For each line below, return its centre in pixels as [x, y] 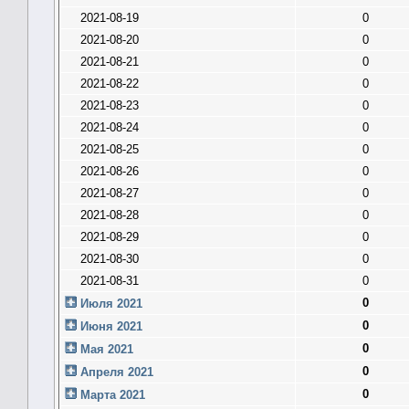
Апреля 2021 [115, 372]
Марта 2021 [111, 394]
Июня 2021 [110, 326]
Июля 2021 [110, 303]
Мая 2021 [105, 349]
